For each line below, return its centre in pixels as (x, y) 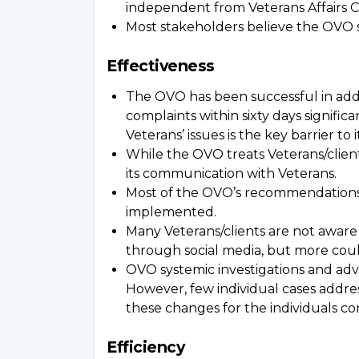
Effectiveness (161, 66)
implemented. (171, 212)
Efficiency (145, 347)
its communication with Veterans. (231, 173)
